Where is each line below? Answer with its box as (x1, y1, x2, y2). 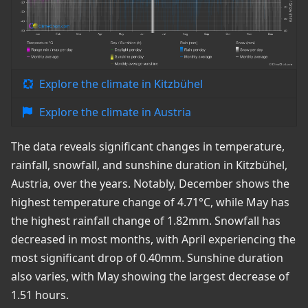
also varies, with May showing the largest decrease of (11, 269, 289, 285)
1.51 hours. (11, 287, 69, 303)
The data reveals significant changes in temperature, (11, 139, 285, 155)
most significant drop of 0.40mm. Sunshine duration (11, 250, 283, 266)
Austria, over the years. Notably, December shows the (11, 176, 289, 192)
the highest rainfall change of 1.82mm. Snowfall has (11, 213, 280, 229)
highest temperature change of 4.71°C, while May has (11, 195, 289, 210)
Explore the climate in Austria (39, 104, 191, 120)
